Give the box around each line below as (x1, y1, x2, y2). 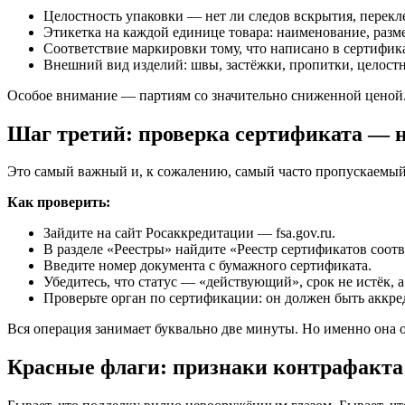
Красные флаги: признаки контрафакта (7, 355, 403, 380)
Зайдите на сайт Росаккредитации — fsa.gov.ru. (43, 225, 335, 241)
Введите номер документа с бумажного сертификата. (43, 258, 372, 274)
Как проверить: (7, 194, 110, 211)
